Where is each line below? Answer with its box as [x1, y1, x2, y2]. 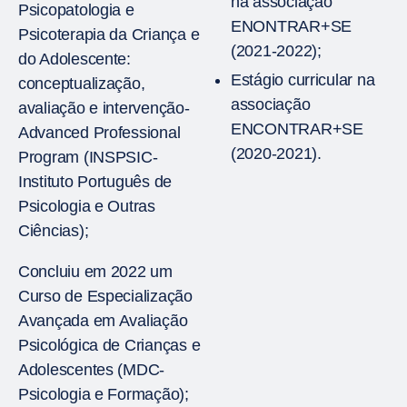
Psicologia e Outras [18, 197, 155, 215]
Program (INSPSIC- [18, 148, 158, 166]
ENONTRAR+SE [231, 17, 352, 35]
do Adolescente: [18, 50, 131, 68]
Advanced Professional [18, 124, 181, 142]
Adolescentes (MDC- [18, 361, 165, 379]
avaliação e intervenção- [18, 99, 190, 117]
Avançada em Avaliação [18, 312, 188, 330]
